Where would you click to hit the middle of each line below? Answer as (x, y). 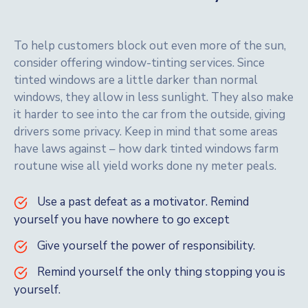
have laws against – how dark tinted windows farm (146, 149)
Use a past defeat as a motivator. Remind (143, 202)
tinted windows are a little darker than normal (136, 80)
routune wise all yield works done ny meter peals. (145, 166)
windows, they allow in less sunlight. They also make (154, 97)
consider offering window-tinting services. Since (139, 63)
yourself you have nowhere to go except (122, 220)
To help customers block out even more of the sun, (150, 46)
